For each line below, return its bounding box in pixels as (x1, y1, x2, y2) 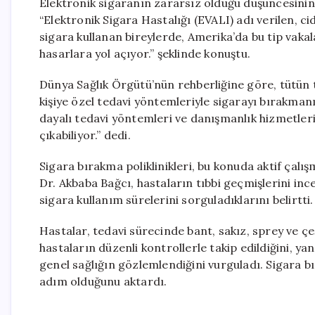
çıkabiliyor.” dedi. (39, 128, 131, 142)
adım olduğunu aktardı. (39, 274, 167, 288)
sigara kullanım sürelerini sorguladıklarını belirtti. (39, 193, 314, 207)
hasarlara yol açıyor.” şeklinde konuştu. (39, 46, 250, 60)
